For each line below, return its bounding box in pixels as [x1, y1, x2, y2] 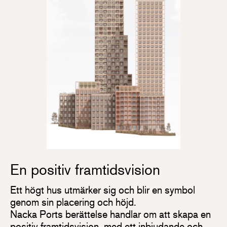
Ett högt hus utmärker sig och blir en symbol [10, 183, 195, 197]
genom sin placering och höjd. [10, 196, 136, 209]
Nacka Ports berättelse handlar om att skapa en [10, 208, 211, 221]
